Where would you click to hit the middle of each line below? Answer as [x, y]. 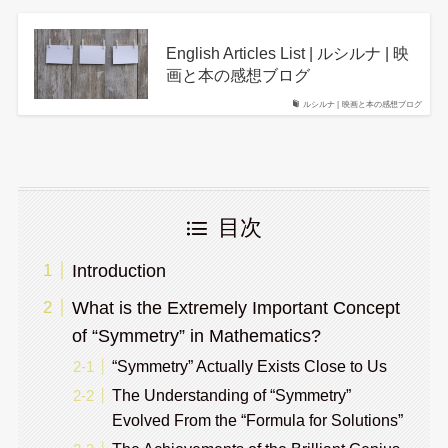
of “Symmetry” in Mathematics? [196, 335]
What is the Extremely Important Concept [235, 307]
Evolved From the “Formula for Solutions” [257, 420]
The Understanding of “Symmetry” [231, 395]
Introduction [118, 271]
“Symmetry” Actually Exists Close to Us [249, 366]
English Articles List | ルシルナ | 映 [287, 53]
